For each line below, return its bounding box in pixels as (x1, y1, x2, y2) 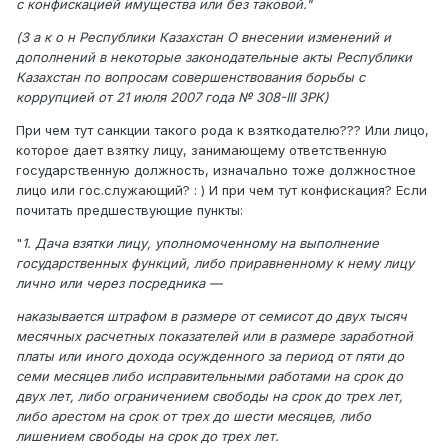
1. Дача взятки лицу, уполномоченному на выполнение (22, 234, 379, 251)
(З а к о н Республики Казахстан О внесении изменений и (16, 28, 391, 45)
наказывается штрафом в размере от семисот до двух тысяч (16, 307, 407, 324)
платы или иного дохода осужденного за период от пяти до (16, 347, 404, 364)
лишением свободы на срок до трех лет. (16, 427, 279, 444)
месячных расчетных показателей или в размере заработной (16, 327, 413, 344)
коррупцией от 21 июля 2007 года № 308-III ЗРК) (16, 88, 329, 105)
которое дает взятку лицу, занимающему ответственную (16, 141, 387, 158)
